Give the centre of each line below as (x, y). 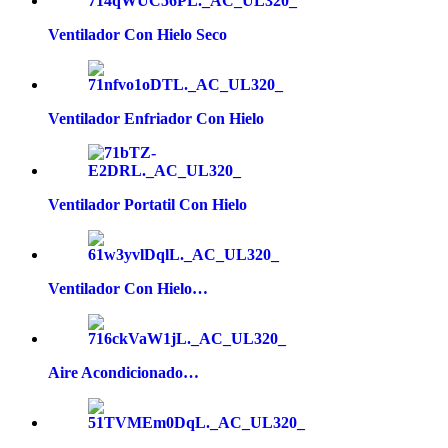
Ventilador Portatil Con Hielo (147, 204)
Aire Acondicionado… (123, 372)
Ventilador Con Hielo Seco (137, 34)
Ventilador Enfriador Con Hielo (156, 118)
